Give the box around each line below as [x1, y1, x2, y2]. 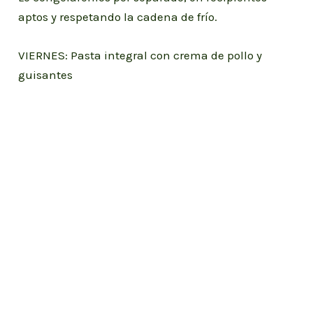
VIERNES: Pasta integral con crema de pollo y [18, 48, 263, 63]
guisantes [18, 68, 73, 82]
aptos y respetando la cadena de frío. [18, 10, 218, 24]
